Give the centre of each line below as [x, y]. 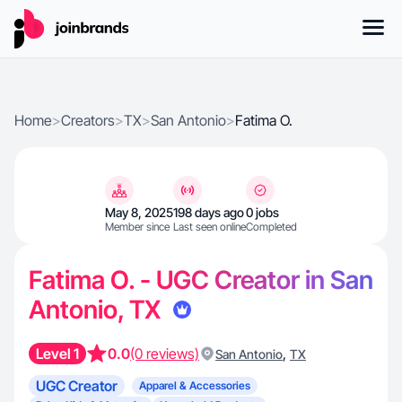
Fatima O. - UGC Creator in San [201, 280]
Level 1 [57, 354]
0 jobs [262, 212]
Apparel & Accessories [195, 385]
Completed [271, 227]
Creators [88, 120]
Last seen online [210, 227]
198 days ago [209, 212]
